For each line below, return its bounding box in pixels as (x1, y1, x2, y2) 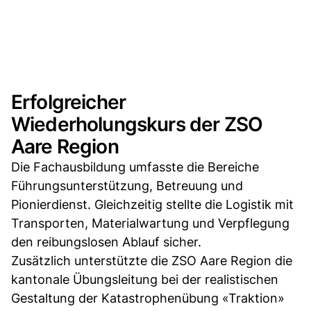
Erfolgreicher (11, 90, 126, 114)
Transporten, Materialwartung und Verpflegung (11, 215, 289, 230)
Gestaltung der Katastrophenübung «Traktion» (11, 290, 285, 305)
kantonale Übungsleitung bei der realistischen (11, 271, 278, 287)
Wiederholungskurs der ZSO (11, 112, 263, 136)
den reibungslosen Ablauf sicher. (11, 234, 201, 249)
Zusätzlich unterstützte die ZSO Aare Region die (11, 253, 292, 268)
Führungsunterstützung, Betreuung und (11, 178, 243, 193)
